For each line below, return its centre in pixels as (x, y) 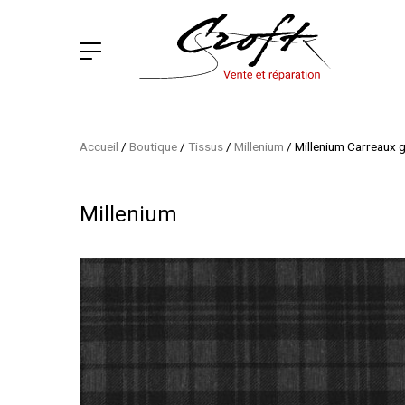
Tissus (206, 146)
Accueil (99, 146)
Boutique (154, 146)
